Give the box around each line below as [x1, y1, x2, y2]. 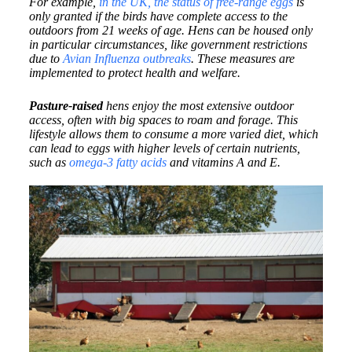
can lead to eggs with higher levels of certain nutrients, [28, 141, 300, 155]
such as [28, 155, 69, 169]
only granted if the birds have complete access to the [28, 9, 288, 23]
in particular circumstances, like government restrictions [28, 37, 307, 51]
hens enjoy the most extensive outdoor [102, 98, 294, 112]
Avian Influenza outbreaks [62, 51, 191, 65]
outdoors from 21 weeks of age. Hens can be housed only [28, 23, 313, 37]
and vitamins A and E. [166, 155, 280, 169]
